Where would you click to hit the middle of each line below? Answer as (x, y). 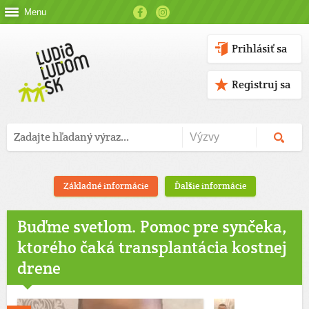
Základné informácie (106, 186)
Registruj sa (261, 84)
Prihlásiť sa (259, 49)
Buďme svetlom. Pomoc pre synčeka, (152, 227)
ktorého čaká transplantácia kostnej (152, 247)
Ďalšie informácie (210, 186)
